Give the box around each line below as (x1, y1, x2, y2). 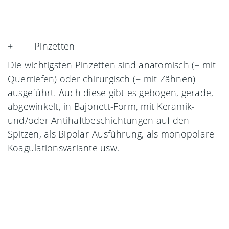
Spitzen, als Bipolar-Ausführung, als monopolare (8, 127, 215, 140)
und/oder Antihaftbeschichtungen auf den (8, 113, 190, 126)
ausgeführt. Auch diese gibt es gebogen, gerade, (8, 86, 214, 99)
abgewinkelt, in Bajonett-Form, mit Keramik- (8, 100, 195, 112)
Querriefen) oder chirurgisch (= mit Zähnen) (8, 72, 196, 85)
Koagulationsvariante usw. (8, 141, 120, 154)
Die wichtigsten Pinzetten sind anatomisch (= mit (8, 58, 216, 71)
